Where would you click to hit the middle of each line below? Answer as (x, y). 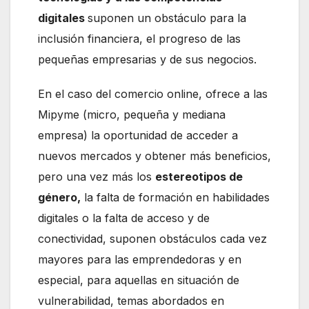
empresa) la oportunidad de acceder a (138, 136)
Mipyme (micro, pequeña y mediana (132, 115)
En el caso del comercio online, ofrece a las (153, 94)
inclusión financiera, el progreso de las (139, 39)
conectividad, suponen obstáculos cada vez (152, 239)
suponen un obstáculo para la (167, 18)
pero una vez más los (97, 177)
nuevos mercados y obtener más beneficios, (154, 156)
